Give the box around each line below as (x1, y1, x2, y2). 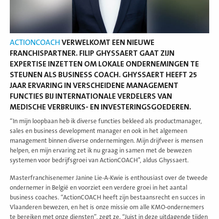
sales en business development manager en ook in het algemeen (10, 127, 187, 134)
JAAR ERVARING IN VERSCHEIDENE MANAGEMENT (10, 81, 178, 90)
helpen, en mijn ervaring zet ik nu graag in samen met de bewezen (10, 147, 192, 154)
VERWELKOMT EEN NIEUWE (60, 38, 154, 47)
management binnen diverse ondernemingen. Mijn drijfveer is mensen (10, 137, 203, 144)
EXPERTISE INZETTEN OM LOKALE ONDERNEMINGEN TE (10, 59, 199, 68)
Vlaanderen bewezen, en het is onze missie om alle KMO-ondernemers (10, 203, 204, 211)
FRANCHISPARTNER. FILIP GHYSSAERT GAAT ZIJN (10, 48, 175, 58)
